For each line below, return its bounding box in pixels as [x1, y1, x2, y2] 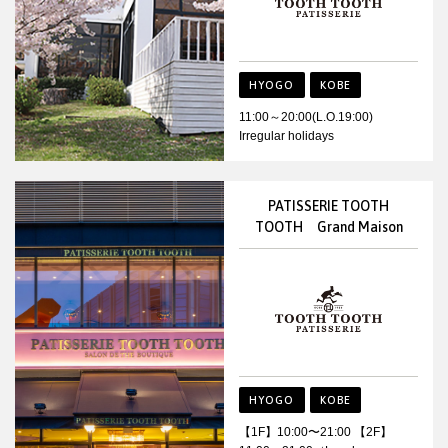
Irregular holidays [239, 129, 334, 144]
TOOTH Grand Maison [254, 219, 403, 236]
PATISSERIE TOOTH [268, 198, 389, 215]
